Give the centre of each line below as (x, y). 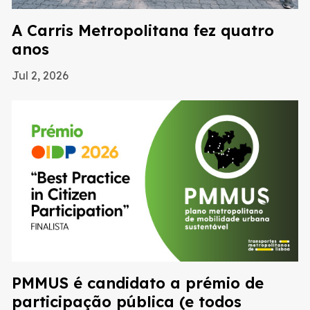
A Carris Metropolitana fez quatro (143, 31)
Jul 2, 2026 (40, 76)
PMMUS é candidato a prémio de (138, 283)
